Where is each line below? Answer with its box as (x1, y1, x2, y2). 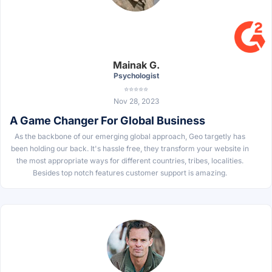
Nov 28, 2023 (113, 97, 159, 106)
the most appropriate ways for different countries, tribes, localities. (16, 156, 243, 166)
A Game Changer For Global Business (10, 114, 205, 127)
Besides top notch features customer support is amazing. (33, 168, 227, 178)
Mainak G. (112, 59, 160, 72)
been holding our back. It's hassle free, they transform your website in (11, 144, 249, 154)
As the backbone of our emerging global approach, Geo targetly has (15, 132, 245, 141)
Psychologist (113, 71, 159, 81)
